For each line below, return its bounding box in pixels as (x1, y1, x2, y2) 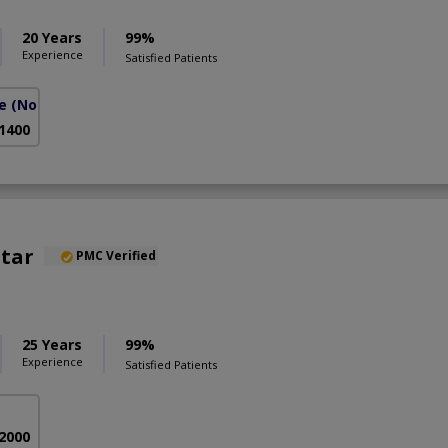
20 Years (22, 28, 82, 48)
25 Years (22, 335, 82, 355)
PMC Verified (76, 247, 156, 265)
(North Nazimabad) (11, 95, 150, 115)
